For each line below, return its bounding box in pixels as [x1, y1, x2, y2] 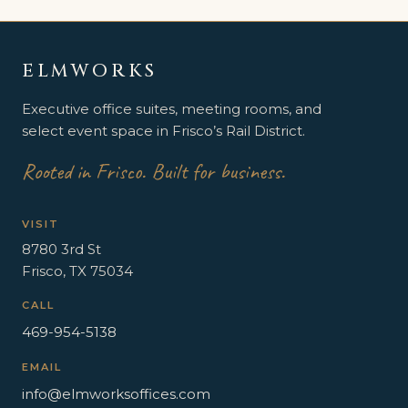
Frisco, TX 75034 [22, 262, 133, 280]
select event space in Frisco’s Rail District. [22, 122, 305, 139]
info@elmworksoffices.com [22, 385, 210, 403]
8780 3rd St [22, 240, 101, 258]
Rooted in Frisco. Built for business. [22, 158, 285, 185]
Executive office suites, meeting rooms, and [22, 100, 321, 117]
